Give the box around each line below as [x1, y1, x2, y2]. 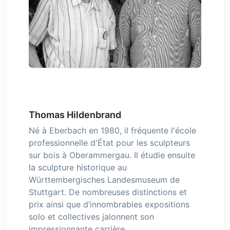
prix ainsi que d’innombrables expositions [29, 199, 189, 209]
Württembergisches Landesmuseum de [29, 174, 180, 185]
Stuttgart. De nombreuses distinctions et [29, 186, 187, 197]
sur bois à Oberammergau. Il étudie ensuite [29, 149, 195, 160]
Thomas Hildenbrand [29, 109, 121, 120]
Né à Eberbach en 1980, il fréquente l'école [29, 125, 196, 136]
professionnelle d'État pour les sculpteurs [29, 137, 190, 148]
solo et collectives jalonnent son [29, 211, 154, 222]
